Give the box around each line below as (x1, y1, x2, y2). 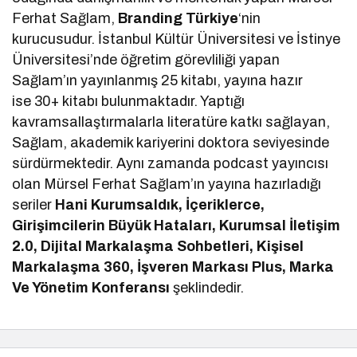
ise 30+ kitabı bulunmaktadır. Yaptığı (12, 92, 245, 109)
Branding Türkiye (118, 10, 239, 26)
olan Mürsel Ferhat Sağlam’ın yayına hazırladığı (12, 175, 322, 192)
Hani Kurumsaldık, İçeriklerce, (55, 196, 265, 213)
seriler (12, 196, 56, 213)
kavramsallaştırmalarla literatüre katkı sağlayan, (12, 113, 331, 130)
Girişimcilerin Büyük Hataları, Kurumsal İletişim (12, 217, 341, 233)
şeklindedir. (170, 279, 245, 296)
